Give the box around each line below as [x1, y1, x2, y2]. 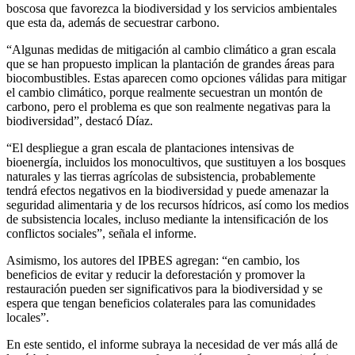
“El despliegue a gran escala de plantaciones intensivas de [6, 140, 294, 155]
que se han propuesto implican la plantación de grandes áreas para [6, 56, 334, 71]
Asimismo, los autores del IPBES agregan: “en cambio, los [6, 253, 300, 267]
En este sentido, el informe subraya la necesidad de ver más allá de [6, 337, 338, 351]
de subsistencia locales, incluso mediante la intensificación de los [6, 212, 328, 226]
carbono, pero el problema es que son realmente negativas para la [6, 99, 330, 113]
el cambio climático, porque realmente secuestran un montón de [6, 85, 323, 99]
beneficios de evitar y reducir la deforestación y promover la [6, 267, 305, 281]
